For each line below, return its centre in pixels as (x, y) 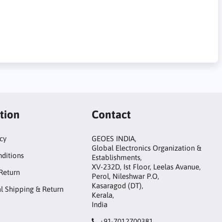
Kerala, (103, 195)
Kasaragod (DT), (118, 186)
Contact (111, 114)
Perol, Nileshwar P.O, (126, 176)
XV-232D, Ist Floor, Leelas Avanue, (146, 167)
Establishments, (117, 158)
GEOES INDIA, (114, 139)
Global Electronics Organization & (147, 148)
